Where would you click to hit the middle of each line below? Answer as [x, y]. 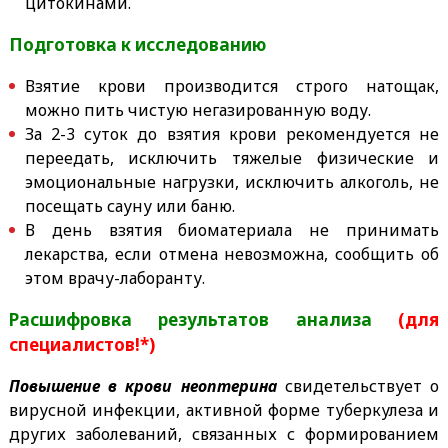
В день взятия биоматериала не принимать [232, 229]
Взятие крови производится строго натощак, [232, 85]
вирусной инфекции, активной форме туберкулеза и [224, 409]
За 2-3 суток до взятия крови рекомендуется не [232, 133]
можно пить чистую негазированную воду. [197, 109]
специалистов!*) [81, 344]
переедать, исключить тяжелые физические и [232, 157]
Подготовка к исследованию [137, 44]
